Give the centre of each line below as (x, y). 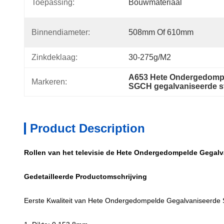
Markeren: (49, 82)
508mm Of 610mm (161, 32)
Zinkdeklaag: (54, 57)
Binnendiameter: (61, 32)
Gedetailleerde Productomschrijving (85, 176)
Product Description (87, 128)
